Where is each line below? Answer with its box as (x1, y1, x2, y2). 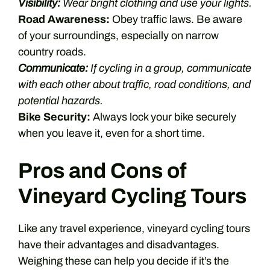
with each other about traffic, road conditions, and (18, 78, 251, 90)
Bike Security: (18, 111, 90, 123)
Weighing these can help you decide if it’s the (18, 255, 229, 267)
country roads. (18, 46, 86, 58)
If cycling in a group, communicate (88, 62, 251, 74)
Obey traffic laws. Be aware (110, 13, 242, 25)
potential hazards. (18, 95, 103, 107)
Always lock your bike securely (90, 111, 236, 123)
